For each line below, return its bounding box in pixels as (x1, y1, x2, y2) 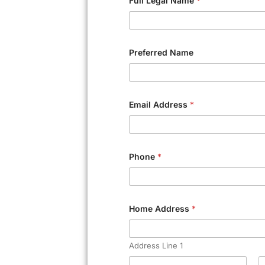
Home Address (129, 203, 192, 214)
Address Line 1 (129, 241, 183, 250)
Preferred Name (129, 47, 194, 57)
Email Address (129, 99, 190, 109)
